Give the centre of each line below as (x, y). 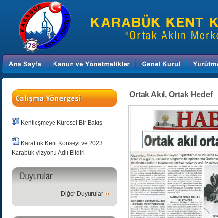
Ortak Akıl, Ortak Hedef (171, 95)
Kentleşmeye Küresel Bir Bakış (61, 123)
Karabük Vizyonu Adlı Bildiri (48, 153)
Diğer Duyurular (82, 194)
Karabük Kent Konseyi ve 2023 (62, 143)
